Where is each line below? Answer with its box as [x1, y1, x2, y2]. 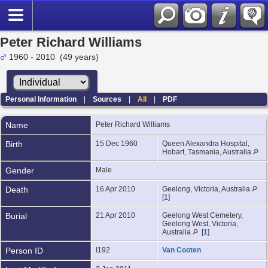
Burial [5, 211, 27, 221]
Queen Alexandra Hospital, [162, 139, 249, 148]
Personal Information [5, 95, 77, 103]
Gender [5, 165, 34, 175]
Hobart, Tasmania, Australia [162, 147, 253, 156]
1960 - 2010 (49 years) [7, 52, 99, 62]
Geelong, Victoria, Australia [162, 184, 252, 193]
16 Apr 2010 [96, 184, 137, 193]
